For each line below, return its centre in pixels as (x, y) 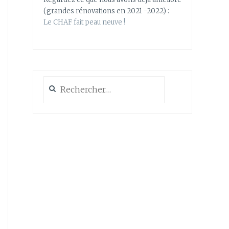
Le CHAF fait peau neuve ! (84, 22)
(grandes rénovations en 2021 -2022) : (106, 11)
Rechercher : (64, 81)
